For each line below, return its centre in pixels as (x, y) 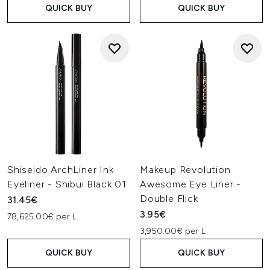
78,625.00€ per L (42, 217)
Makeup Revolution (185, 170)
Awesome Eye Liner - (191, 184)
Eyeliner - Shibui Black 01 (67, 184)
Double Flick (169, 199)
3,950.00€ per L (173, 231)
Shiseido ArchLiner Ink (61, 170)
